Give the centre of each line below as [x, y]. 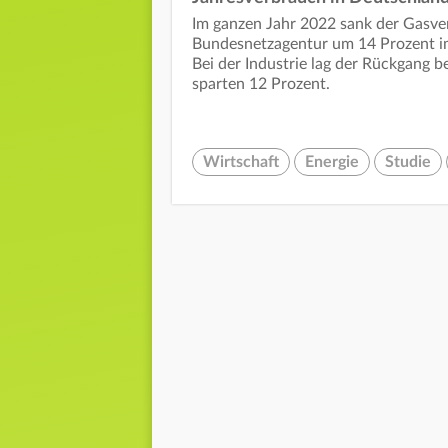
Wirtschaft [241, 162]
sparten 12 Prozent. [261, 84]
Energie [332, 162]
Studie [408, 162]
